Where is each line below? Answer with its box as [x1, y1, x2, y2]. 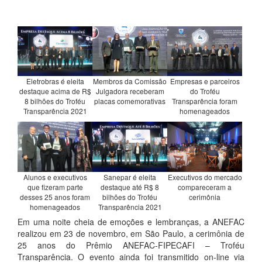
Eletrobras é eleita [26, 76, 84, 87]
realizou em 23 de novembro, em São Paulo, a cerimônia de [18, 227, 244, 239]
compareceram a [178, 181, 232, 192]
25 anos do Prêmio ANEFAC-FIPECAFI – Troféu [18, 239, 244, 251]
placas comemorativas [94, 96, 166, 106]
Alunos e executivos [23, 171, 87, 182]
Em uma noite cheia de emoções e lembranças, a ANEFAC [18, 215, 244, 227]
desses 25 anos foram [20, 191, 91, 202]
